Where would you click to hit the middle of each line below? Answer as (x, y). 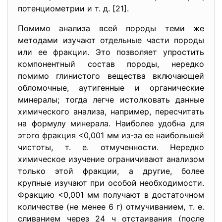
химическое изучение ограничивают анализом (111, 159)
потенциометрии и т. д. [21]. (73, 8)
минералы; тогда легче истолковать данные (111, 100)
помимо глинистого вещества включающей (111, 76)
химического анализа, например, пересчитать (111, 111)
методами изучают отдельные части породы (111, 40)
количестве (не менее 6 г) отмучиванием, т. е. (111, 207)
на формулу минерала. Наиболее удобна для (111, 123)
